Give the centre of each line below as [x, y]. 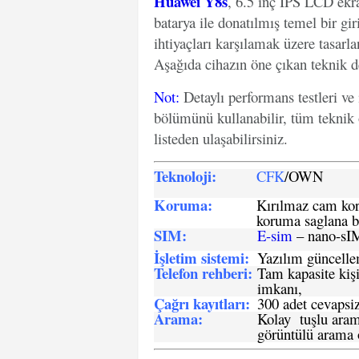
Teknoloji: [185, 176]
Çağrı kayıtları [200, 303]
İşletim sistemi [199, 258]
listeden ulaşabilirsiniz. [221, 138]
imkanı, [280, 288]
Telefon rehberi [201, 273]
